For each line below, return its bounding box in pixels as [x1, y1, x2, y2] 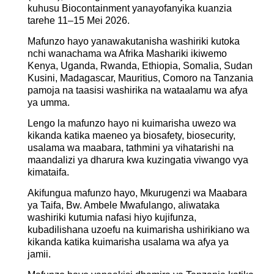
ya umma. [28, 97, 70, 108]
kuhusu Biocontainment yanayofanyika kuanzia [28, 2, 232, 13]
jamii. [28, 248, 51, 259]
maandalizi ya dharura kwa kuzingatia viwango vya [28, 154, 248, 165]
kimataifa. [28, 166, 69, 177]
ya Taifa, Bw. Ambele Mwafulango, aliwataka [28, 199, 220, 210]
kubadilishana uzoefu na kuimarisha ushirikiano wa [28, 224, 250, 235]
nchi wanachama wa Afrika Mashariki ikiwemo [28, 48, 227, 59]
